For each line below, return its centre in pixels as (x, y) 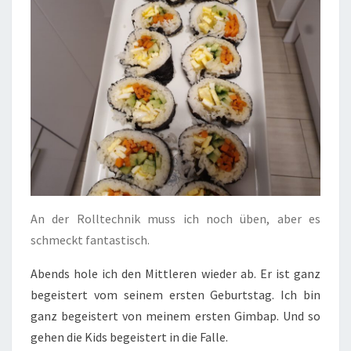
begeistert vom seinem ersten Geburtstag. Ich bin (175, 295)
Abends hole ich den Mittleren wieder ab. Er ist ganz (175, 274)
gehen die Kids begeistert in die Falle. (129, 337)
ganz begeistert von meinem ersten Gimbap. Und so (175, 316)
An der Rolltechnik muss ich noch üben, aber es (175, 219)
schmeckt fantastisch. (90, 240)
